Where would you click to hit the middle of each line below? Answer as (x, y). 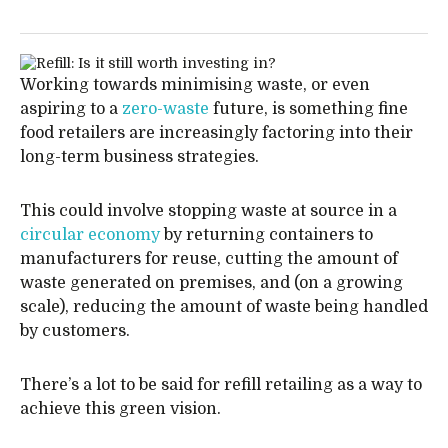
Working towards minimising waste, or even (195, 85)
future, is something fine (308, 109)
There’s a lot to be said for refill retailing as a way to (221, 385)
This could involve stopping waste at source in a (208, 211)
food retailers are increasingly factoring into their (216, 133)
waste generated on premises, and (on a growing (211, 283)
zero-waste (165, 109)
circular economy (90, 235)
